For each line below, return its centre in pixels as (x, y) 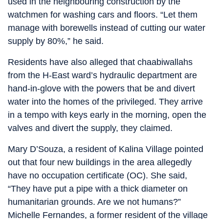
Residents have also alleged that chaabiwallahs (100, 62)
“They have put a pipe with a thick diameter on (98, 189)
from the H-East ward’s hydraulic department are (102, 75)
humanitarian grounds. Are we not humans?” (94, 202)
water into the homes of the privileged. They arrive (105, 102)
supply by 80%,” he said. (56, 41)
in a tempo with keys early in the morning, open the (107, 115)
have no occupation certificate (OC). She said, (98, 175)
